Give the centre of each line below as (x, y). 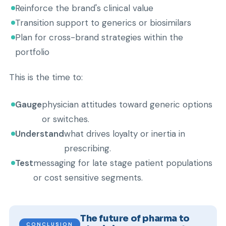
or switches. (66, 119)
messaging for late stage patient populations (123, 163)
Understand (40, 134)
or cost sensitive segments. (88, 178)
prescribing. (88, 148)
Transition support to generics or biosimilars (103, 23)
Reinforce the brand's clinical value (84, 8)
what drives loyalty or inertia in (125, 134)
